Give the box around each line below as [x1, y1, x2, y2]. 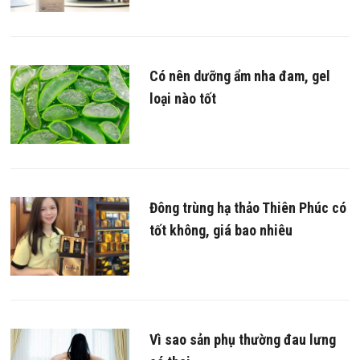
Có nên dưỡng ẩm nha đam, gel [149, 67, 330, 84]
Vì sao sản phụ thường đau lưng [149, 331, 336, 349]
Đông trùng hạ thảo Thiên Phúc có [149, 199, 346, 217]
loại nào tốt [149, 89, 216, 107]
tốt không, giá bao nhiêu [149, 222, 292, 239]
